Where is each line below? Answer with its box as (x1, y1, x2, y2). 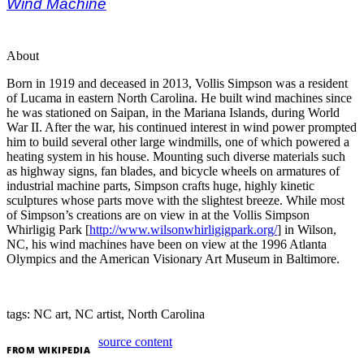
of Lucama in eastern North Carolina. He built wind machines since (6, 90, 352, 105)
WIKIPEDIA (37, 344, 90, 357)
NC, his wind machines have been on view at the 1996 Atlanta (6, 236, 327, 251)
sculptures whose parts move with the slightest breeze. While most (6, 193, 344, 207)
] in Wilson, (277, 222, 336, 236)
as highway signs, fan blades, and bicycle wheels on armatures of (6, 163, 340, 178)
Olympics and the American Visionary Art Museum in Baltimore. (6, 251, 340, 266)
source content (98, 334, 172, 349)
